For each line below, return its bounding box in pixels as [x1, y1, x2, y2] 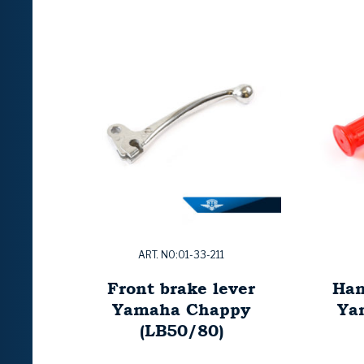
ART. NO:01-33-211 [138, 249, 224, 262]
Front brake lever [107, 276, 255, 301]
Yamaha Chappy [112, 297, 250, 322]
